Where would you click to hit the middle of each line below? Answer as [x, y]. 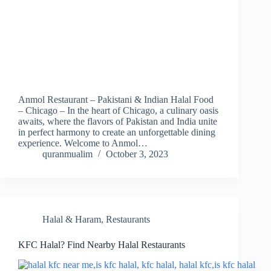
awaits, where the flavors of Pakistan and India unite [118, 122]
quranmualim [67, 154]
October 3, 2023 [137, 154]
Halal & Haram [72, 220]
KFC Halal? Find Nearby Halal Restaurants [102, 245]
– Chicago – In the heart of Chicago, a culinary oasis [118, 111]
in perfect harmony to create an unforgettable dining [117, 132]
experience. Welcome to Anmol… [83, 143]
